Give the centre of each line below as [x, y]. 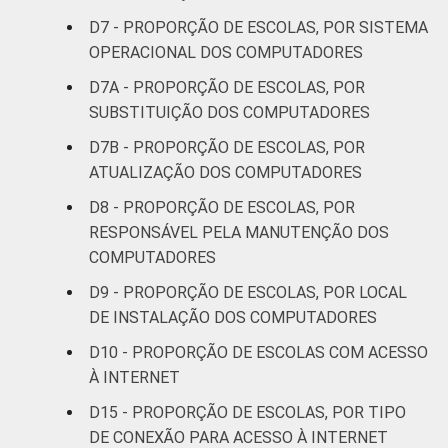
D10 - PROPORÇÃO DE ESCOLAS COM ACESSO [258, 352]
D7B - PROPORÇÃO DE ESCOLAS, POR [227, 147]
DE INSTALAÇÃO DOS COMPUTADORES [233, 317]
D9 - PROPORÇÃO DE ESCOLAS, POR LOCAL [248, 292]
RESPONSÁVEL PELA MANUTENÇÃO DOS [239, 232]
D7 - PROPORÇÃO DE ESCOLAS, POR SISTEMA [258, 27]
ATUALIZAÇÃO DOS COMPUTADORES [225, 172]
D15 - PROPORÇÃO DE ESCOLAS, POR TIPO [247, 412]
